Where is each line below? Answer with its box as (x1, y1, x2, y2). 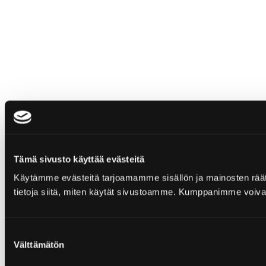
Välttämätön (14, 239, 65, 250)
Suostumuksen (4, 227, 64, 238)
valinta (4, 242, 30, 252)
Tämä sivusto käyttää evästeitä (14, 154, 145, 164)
